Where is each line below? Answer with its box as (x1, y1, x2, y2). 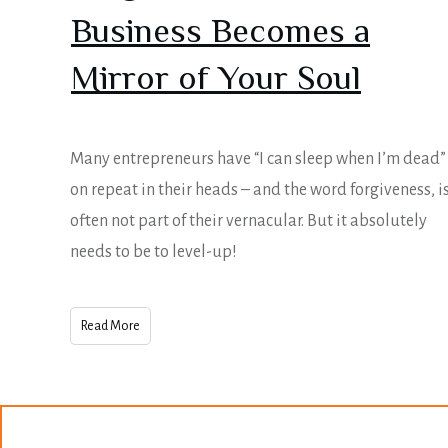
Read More (81, 319, 140, 334)
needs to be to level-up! (70, 243, 237, 262)
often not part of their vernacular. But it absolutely (70, 212, 427, 231)
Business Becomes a (71, 7, 370, 61)
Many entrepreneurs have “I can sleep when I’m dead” (70, 150, 446, 169)
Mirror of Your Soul (71, 54, 361, 108)
